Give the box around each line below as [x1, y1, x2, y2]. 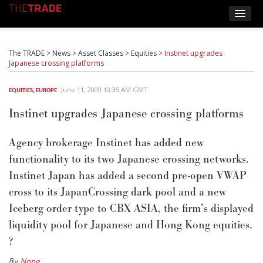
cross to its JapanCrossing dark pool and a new [9, 185, 226, 200]
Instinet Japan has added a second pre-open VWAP [9, 168, 247, 183]
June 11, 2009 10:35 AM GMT [61, 85, 148, 94]
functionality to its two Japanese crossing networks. [9, 152, 249, 167]
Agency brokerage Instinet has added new [9, 136, 204, 150]
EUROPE [36, 86, 57, 94]
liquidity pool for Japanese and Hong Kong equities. [9, 218, 252, 232]
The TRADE [9, 48, 45, 58]
